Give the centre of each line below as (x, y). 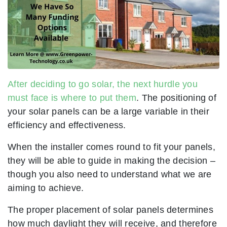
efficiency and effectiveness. (67, 125)
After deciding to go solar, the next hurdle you (103, 84)
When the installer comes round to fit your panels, (111, 147)
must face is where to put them (72, 98)
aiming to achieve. (46, 188)
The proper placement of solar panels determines (111, 210)
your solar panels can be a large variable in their (108, 111)
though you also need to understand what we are (110, 174)
